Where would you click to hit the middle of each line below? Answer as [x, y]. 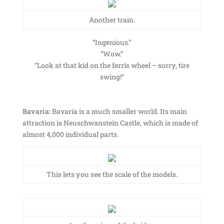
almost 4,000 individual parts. [70, 134]
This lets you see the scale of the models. [112, 174]
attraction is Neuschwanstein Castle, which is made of [110, 123]
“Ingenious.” [112, 42]
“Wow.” [112, 54]
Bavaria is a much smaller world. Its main [118, 111]
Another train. [112, 20]
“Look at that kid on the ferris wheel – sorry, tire [112, 65]
